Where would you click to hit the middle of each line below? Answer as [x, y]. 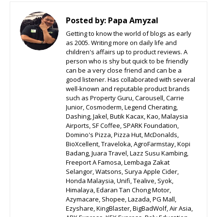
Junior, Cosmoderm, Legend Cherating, [122, 107]
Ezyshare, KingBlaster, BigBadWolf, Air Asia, [129, 208]
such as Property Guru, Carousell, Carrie [125, 98]
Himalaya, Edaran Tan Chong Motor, [118, 190]
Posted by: [86, 20]
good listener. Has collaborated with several [131, 79]
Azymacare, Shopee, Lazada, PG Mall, [121, 199]
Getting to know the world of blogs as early [129, 33]
